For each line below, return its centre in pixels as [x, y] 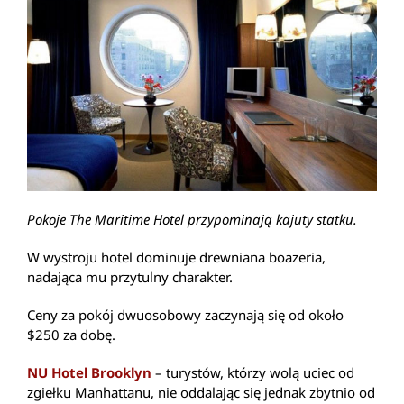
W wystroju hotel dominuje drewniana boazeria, [176, 257]
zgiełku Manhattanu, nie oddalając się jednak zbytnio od [201, 392]
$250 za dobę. [71, 334]
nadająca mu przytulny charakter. [130, 276]
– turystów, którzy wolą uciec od [253, 372]
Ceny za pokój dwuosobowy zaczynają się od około [185, 314]
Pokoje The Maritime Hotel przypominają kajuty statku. [192, 219]
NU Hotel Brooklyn [89, 372]
